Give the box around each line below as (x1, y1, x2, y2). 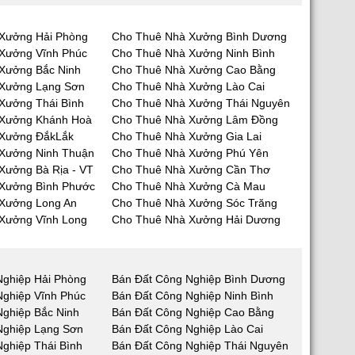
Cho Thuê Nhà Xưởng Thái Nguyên (112, 97, 290, 109)
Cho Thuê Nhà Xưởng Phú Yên (112, 147, 269, 159)
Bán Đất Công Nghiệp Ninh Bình (112, 289, 273, 302)
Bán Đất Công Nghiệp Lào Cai (112, 323, 263, 335)
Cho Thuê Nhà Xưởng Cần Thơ (112, 163, 270, 176)
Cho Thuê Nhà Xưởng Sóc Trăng (112, 197, 277, 209)
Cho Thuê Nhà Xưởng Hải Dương (112, 213, 281, 226)
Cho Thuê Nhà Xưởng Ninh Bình (112, 47, 275, 59)
